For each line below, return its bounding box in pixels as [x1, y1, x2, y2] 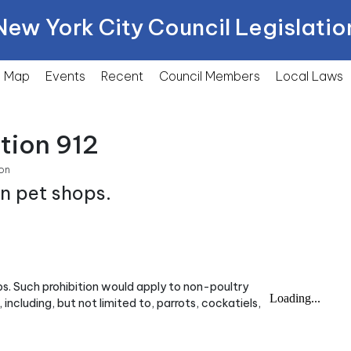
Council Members [159, 68, 260, 84]
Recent [101, 68, 143, 84]
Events [45, 68, 85, 84]
